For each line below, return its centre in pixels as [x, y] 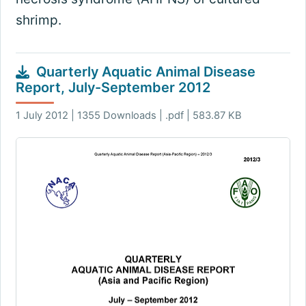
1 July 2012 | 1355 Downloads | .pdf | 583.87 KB [128, 116]
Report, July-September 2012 [113, 87]
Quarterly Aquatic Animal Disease [145, 71]
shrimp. [38, 20]
